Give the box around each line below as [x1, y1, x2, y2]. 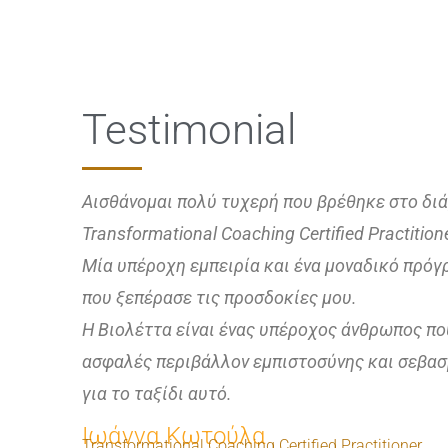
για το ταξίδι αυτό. [82, 383, 232, 404]
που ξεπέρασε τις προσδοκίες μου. [82, 287, 357, 308]
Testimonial [82, 105, 296, 154]
